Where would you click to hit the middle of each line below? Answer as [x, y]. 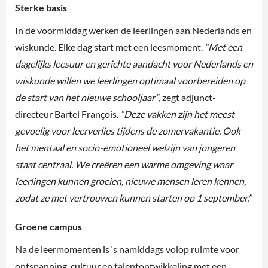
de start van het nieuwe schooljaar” [87, 97]
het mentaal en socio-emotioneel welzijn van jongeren [125, 147]
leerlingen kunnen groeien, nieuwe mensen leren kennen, [130, 181]
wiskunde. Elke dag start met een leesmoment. [110, 47]
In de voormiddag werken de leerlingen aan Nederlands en [133, 30]
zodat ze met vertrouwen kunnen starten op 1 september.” [133, 197]
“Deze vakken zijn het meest [177, 114]
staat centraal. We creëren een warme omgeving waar [124, 164]
